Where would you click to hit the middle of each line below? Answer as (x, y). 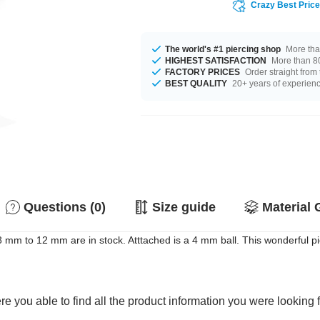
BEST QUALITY (196, 83)
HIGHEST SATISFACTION (216, 60)
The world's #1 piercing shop (223, 49)
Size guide (184, 207)
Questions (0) (65, 207)
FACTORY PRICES (203, 72)
